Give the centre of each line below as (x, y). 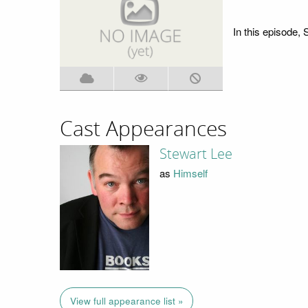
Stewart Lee (196, 154)
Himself (190, 173)
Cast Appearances (143, 129)
